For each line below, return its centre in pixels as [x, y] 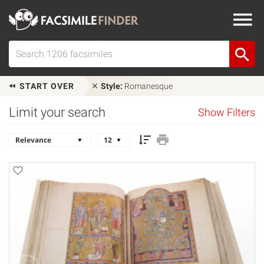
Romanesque [148, 86]
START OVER [46, 86]
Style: [112, 86]
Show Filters [227, 113]
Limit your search [57, 112]
